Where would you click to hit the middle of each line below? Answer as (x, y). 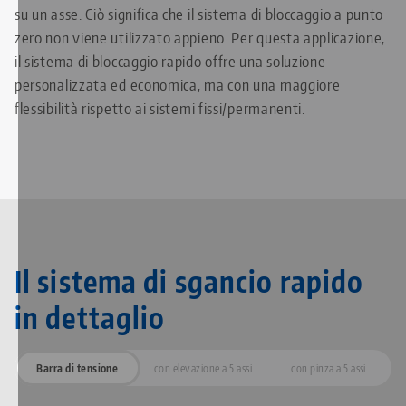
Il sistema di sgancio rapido (189, 280)
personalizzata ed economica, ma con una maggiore (178, 85)
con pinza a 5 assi (329, 367)
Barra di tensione (77, 367)
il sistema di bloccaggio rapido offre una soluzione (170, 61)
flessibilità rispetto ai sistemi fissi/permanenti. (160, 108)
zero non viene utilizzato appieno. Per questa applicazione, (200, 38)
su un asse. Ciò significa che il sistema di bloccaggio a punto (199, 14)
